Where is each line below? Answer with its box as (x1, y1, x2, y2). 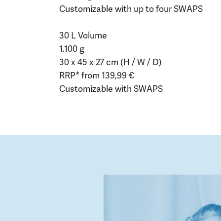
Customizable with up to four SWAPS (59, 3, 203, 14)
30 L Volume (59, 30, 107, 41)
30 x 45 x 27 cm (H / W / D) (59, 56, 162, 68)
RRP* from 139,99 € (59, 70, 134, 81)
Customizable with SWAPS (59, 83, 163, 94)
